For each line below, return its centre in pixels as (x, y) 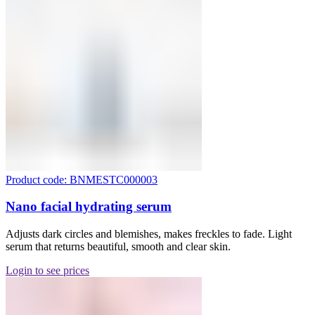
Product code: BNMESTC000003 (82, 179)
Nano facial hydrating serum (89, 207)
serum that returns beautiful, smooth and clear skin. (118, 247)
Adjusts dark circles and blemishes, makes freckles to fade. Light (149, 234)
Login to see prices (47, 271)
